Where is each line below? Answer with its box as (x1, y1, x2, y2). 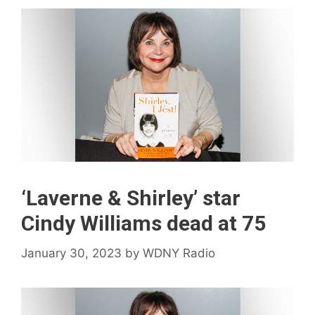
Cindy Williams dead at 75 (21, 211, 266, 236)
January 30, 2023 (21, 245, 122, 260)
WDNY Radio (143, 245, 215, 260)
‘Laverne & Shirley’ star (21, 186, 240, 211)
